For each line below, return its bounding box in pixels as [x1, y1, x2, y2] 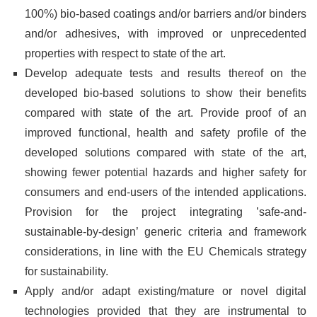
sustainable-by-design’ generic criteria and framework [25, 225, 306, 238]
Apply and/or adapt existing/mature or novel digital [25, 284, 306, 297]
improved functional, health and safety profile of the [25, 126, 306, 139]
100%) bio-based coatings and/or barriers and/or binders [25, 7, 306, 20]
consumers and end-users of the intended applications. [25, 185, 306, 198]
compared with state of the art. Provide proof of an [25, 106, 306, 119]
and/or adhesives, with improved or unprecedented [25, 27, 306, 40]
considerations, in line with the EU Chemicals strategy [25, 245, 306, 258]
